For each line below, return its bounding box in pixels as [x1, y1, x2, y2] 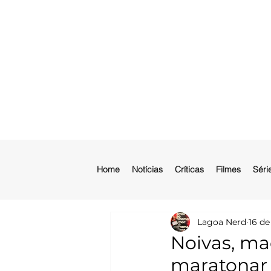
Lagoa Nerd [197, 216, 246, 227]
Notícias [132, 164, 163, 175]
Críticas [175, 164, 204, 175]
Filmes [216, 164, 241, 175]
